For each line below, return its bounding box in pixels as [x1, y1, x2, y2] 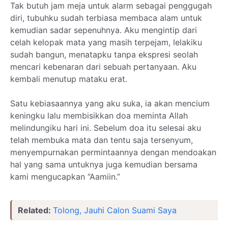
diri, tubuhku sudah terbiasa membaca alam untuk [10, 13, 202, 23]
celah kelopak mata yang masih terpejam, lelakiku [10, 37, 202, 47]
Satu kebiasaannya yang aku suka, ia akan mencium [10, 98, 210, 108]
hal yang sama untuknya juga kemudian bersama [10, 159, 197, 169]
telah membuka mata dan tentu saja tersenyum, [10, 135, 193, 145]
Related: [18, 205, 53, 215]
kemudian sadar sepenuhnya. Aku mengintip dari [10, 25, 197, 35]
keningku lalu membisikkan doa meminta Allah [10, 110, 188, 121]
